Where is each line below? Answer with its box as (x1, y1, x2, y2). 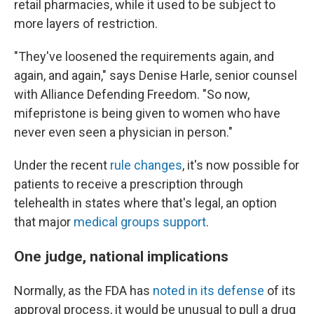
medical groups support (74, 214, 206, 229)
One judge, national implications (14, 247, 228, 265)
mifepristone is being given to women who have (14, 106, 280, 121)
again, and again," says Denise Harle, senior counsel (14, 68, 297, 83)
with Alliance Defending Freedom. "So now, (14, 87, 250, 102)
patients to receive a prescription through (14, 177, 243, 191)
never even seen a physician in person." (14, 125, 233, 139)
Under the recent (14, 158, 110, 172)
